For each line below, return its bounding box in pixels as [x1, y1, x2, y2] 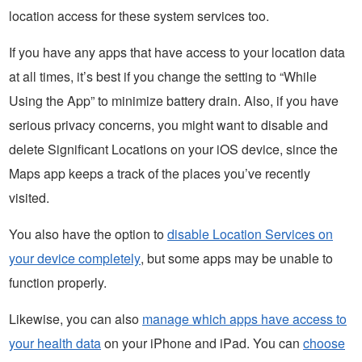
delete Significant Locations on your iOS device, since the [9, 140, 338, 159]
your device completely [9, 249, 141, 268]
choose [303, 334, 345, 353]
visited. [9, 188, 49, 208]
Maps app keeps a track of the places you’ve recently [9, 164, 310, 183]
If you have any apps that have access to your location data [9, 43, 345, 62]
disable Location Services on [167, 225, 333, 244]
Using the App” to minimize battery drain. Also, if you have [9, 91, 339, 111]
